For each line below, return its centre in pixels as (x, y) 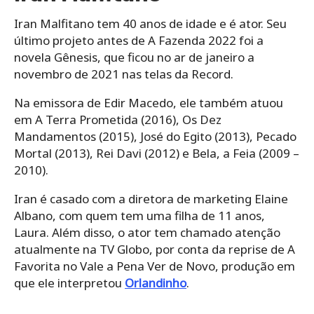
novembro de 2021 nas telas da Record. (124, 74)
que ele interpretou (69, 282)
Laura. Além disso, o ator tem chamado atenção (147, 232)
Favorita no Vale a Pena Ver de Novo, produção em (155, 266)
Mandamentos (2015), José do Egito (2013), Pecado (155, 136)
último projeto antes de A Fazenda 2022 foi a (139, 40)
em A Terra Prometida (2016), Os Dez (118, 119)
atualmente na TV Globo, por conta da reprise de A (155, 249)
